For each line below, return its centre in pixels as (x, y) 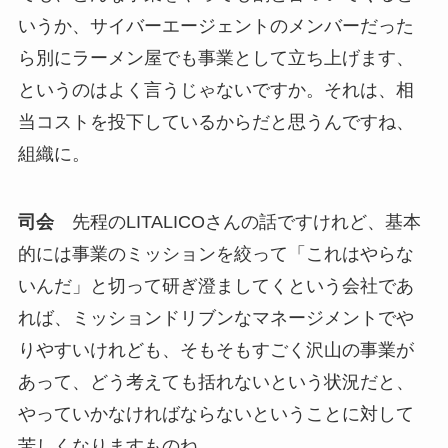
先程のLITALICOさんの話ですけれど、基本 (237, 221)
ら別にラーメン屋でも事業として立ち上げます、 (215, 57)
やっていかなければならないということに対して (215, 413)
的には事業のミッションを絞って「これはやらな (215, 253)
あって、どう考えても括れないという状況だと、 (215, 381)
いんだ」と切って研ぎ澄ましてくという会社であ (215, 285)
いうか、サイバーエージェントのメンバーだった (215, 25)
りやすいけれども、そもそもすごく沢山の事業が (215, 349)
